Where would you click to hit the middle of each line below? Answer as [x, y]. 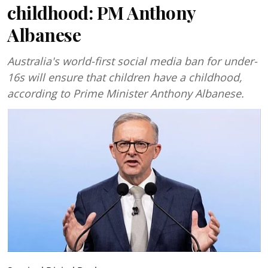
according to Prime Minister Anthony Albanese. [126, 93]
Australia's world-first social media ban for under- [132, 61]
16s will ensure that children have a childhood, [125, 77]
